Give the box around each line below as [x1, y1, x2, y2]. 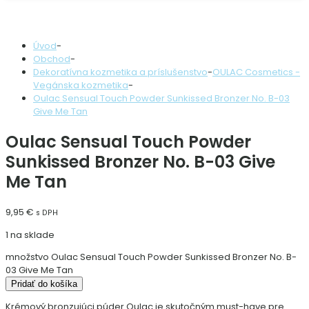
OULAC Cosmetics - [212, 66, 300, 79]
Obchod [33, 52, 70, 66]
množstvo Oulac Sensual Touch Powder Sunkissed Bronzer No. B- [6, 250, 297, 264]
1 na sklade [6, 228, 54, 242]
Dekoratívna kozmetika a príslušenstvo [33, 66, 208, 79]
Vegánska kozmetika [33, 79, 128, 92]
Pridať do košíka [11, 279, 77, 290]
